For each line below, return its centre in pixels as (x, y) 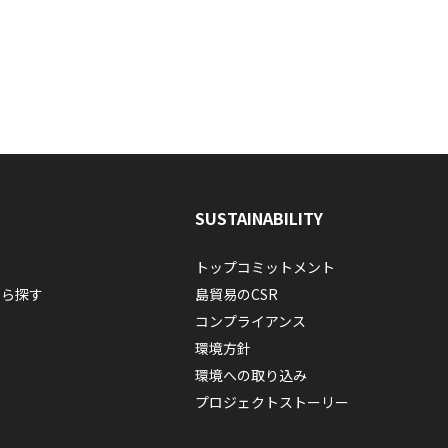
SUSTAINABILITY (258, 218)
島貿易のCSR (236, 294)
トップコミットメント (264, 267)
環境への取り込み (250, 375)
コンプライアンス (250, 321)
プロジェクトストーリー (271, 402)
